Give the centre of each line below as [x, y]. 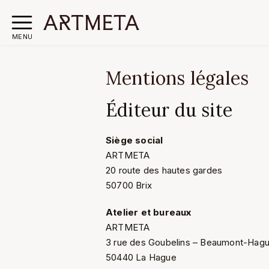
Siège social [134, 140]
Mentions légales [177, 78]
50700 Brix [129, 185]
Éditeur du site [169, 110]
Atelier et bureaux [149, 212]
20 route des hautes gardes [164, 170]
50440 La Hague [141, 257]
